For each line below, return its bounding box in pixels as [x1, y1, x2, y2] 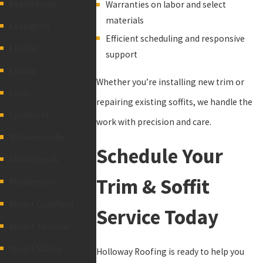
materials [105, 15, 144, 26]
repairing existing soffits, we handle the [96, 96, 253, 107]
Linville [9, 42, 38, 54]
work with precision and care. [96, 116, 212, 127]
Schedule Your [96, 143, 224, 170]
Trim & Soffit [96, 173, 210, 200]
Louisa [9, 65, 35, 76]
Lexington [9, 20, 50, 32]
